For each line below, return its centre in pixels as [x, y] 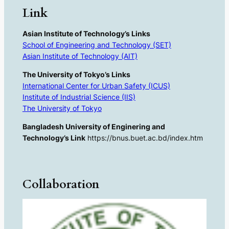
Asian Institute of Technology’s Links [86, 33]
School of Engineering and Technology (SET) [97, 44]
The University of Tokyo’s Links [76, 75]
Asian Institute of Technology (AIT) [80, 56]
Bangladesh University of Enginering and [94, 127]
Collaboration [61, 184]
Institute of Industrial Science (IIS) [79, 97]
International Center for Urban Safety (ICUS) [96, 86]
